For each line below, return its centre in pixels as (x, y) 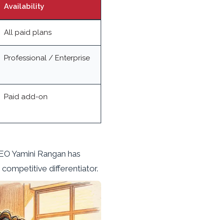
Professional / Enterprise (47, 58)
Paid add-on (26, 97)
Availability (24, 7)
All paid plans (28, 33)
